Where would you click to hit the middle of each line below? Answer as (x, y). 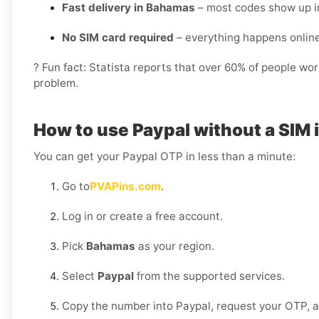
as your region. (175, 246)
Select (80, 276)
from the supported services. (209, 276)
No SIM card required (118, 38)
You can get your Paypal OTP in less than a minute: (164, 157)
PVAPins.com (125, 187)
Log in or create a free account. (142, 216)
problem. (56, 83)
